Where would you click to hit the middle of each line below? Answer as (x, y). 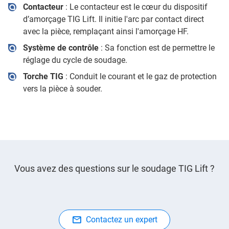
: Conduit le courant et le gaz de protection (140, 76)
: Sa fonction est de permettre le (156, 48)
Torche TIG (43, 76)
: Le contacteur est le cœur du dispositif (135, 7)
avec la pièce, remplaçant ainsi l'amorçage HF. (106, 31)
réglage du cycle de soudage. (75, 60)
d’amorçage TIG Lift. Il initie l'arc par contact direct (113, 19)
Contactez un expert (122, 220)
